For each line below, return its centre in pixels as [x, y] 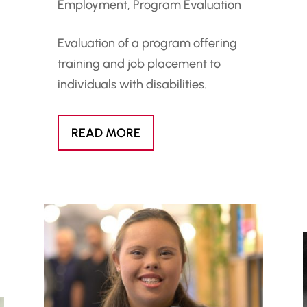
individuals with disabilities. [132, 84]
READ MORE [106, 133]
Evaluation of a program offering [147, 43]
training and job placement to [139, 63]
